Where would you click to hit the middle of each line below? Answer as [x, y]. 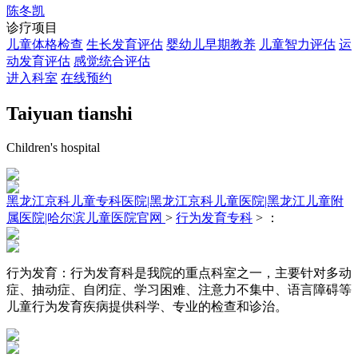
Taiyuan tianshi [70, 113]
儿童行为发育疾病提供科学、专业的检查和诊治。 [147, 306]
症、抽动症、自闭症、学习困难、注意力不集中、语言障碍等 [179, 289]
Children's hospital [53, 147]
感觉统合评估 [112, 61]
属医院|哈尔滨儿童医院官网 [86, 217]
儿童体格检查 [45, 44]
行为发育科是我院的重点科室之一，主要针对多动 [211, 272]
